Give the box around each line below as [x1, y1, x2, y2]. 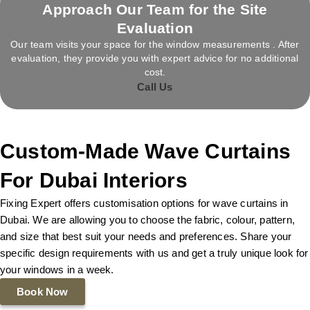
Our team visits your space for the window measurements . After [10, 38, 300, 50]
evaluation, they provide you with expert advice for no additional [11, 52, 299, 64]
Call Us [137, 80, 173, 93]
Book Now [17, 285, 69, 298]
